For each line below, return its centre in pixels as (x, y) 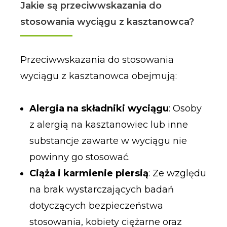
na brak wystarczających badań (101, 189)
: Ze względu (177, 173)
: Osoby (185, 108)
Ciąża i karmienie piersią (89, 173)
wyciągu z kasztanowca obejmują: (98, 76)
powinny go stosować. (79, 157)
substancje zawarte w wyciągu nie (108, 141)
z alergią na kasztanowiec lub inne (108, 124)
